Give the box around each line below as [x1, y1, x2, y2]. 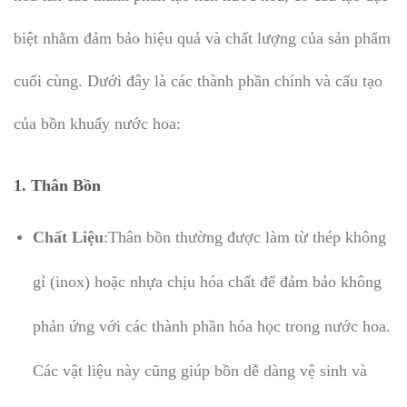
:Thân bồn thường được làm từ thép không [103, 227, 386, 246]
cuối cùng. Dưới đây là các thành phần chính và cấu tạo [14, 72, 382, 91]
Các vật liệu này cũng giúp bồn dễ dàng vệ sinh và [32, 361, 367, 380]
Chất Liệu [32, 227, 104, 246]
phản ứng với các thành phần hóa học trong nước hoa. [32, 316, 391, 335]
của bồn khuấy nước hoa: [14, 114, 181, 134]
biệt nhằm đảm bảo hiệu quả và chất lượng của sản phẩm [14, 29, 391, 48]
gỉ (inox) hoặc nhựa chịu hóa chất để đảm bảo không [32, 272, 382, 291]
